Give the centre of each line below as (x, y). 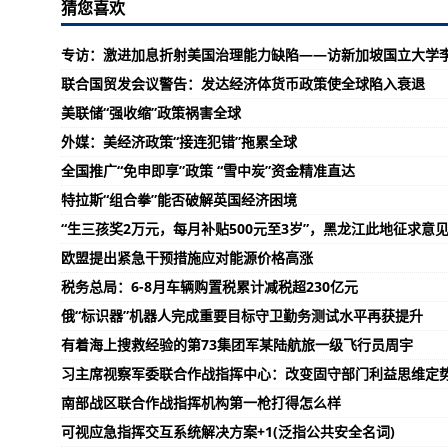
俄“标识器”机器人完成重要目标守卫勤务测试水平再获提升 (241, 315)
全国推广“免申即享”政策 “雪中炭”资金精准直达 (207, 170)
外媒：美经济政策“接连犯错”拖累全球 (178, 141)
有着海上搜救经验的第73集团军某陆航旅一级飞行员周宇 (236, 344)
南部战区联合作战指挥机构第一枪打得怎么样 (200, 402)
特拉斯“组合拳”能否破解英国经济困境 (178, 199)
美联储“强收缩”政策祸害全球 (150, 112)
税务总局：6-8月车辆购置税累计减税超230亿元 (209, 286)
